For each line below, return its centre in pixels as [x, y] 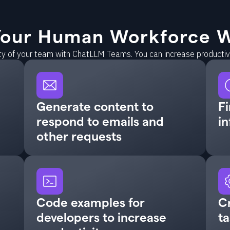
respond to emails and [100, 121]
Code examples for [91, 202]
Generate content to [95, 106]
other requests [79, 136]
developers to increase [102, 217]
